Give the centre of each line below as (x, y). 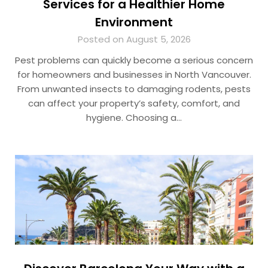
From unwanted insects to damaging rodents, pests (134, 89)
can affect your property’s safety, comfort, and (134, 103)
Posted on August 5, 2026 (134, 39)
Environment (134, 22)
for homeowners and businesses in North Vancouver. (134, 75)
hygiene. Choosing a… (134, 118)
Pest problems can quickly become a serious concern (134, 60)
